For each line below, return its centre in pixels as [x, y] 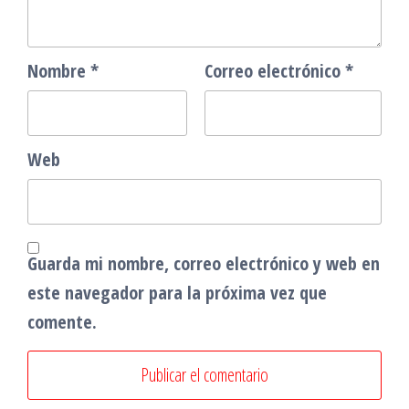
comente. [62, 322]
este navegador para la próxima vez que [177, 293]
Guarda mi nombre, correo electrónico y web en [204, 263]
